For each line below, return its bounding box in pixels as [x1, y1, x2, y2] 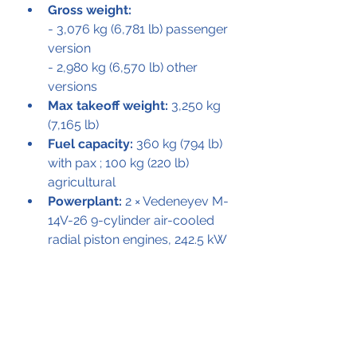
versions [48, 78, 97, 94]
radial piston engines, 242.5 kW [48, 231, 229, 247]
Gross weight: [48, 2, 131, 18]
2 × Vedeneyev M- [122, 193, 229, 209]
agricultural [48, 174, 116, 190]
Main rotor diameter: [48, 269, 173, 285]
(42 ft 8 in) [48, 288, 102, 304]
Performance [22, 308, 103, 324]
